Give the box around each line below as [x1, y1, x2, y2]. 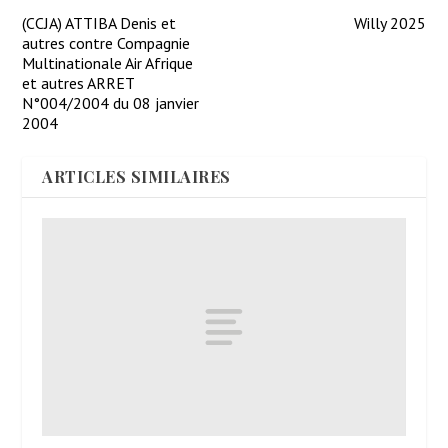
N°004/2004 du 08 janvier [22, 93, 200, 114]
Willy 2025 [353, 13, 426, 34]
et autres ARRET [22, 73, 135, 94]
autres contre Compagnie [22, 33, 191, 54]
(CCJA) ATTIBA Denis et [22, 13, 177, 34]
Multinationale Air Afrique [22, 53, 194, 74]
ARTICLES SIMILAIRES [42, 166, 231, 188]
